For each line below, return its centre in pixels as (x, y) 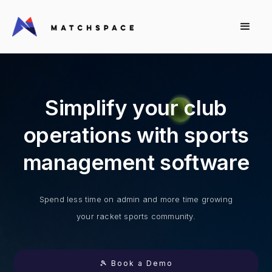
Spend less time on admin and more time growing (136, 200)
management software (136, 162)
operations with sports (136, 135)
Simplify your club (136, 108)
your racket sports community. (136, 217)
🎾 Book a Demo (136, 263)
